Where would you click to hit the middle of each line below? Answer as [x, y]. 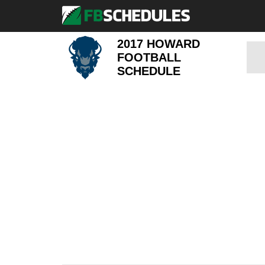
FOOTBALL [149, 57]
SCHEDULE [149, 71]
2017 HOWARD [159, 43]
